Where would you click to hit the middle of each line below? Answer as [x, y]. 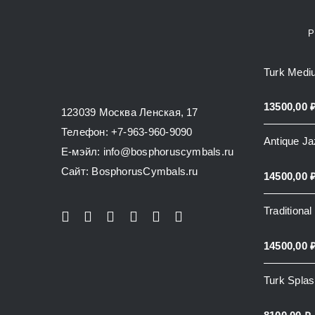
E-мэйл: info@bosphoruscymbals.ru [148, 152]
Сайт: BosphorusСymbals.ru [130, 172]
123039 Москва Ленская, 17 [130, 112]
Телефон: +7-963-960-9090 [127, 132]
